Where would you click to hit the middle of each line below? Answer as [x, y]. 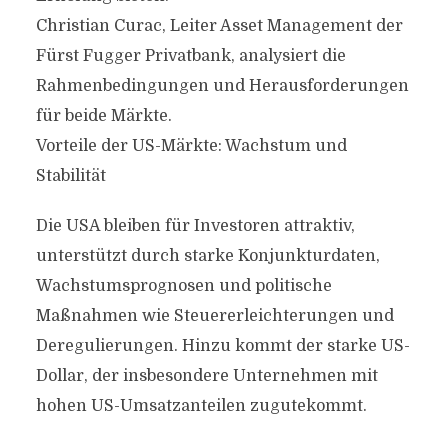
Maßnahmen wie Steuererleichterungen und [214, 316]
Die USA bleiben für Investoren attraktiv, [195, 226]
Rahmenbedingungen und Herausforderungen [222, 86]
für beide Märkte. [103, 116]
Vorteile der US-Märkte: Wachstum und [191, 146]
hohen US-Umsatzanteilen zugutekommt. [201, 406]
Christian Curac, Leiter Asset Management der [219, 26]
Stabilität [70, 176]
